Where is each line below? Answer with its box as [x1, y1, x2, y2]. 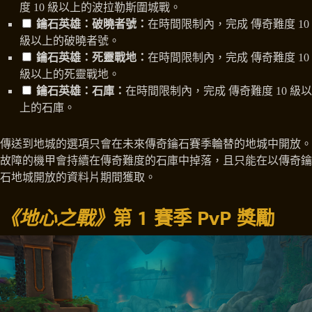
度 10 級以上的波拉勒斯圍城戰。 [19, 1, 181, 14]
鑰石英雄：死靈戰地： [33, 52, 148, 64]
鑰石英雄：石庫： [33, 85, 125, 97]
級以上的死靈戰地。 [19, 68, 120, 81]
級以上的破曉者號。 [19, 35, 120, 47]
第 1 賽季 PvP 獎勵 [113, 205, 274, 231]
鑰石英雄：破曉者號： [33, 18, 148, 31]
